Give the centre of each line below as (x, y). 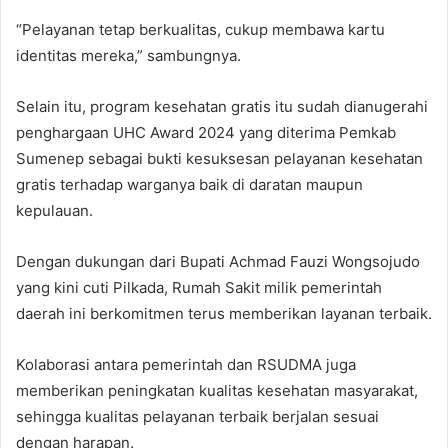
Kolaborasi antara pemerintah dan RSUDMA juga (186, 364)
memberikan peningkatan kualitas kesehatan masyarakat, (217, 390)
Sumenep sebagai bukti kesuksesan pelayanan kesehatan (219, 158)
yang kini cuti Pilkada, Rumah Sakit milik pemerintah (199, 287)
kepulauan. (54, 210)
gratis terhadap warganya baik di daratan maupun (189, 184)
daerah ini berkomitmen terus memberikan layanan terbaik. (224, 313)
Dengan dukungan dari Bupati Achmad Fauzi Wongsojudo (218, 261)
